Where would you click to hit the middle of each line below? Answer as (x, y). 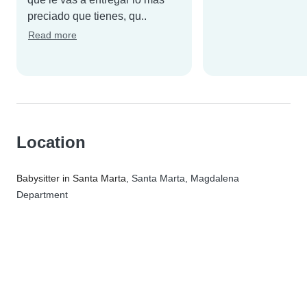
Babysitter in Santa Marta (71, 179)
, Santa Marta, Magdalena (183, 179)
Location (51, 143)
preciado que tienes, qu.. (87, 16)
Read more (52, 35)
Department (42, 195)
